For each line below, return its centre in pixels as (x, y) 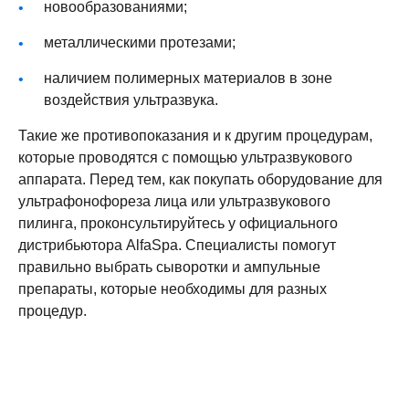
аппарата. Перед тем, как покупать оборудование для (200, 179)
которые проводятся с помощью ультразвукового (185, 157)
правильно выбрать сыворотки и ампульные (169, 267)
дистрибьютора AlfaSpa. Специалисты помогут (177, 245)
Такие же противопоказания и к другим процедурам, (195, 136)
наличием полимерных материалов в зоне (188, 78)
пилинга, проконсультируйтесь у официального (178, 223)
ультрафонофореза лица (103, 201)
